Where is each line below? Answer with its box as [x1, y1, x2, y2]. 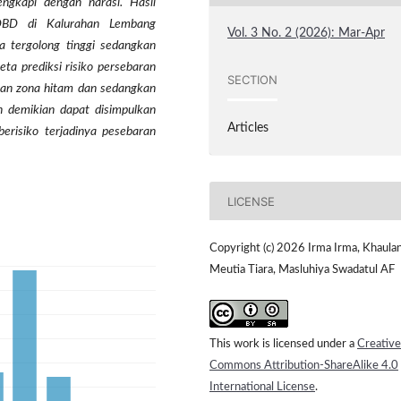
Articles [227, 122, 269, 135]
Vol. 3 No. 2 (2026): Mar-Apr [227, 27, 386, 40]
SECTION [227, 72, 278, 87]
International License [209, 380, 315, 393]
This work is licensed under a [209, 337, 357, 350]
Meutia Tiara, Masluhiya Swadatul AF [209, 264, 395, 277]
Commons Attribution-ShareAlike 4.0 [209, 359, 398, 371]
